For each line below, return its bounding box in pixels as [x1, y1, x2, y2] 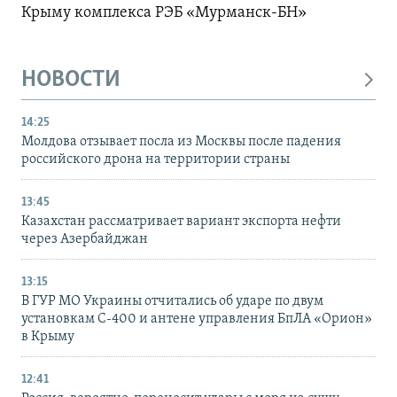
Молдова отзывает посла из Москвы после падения [21, 134, 341, 149]
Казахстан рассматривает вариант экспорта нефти [21, 214, 341, 229]
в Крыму [21, 329, 74, 344]
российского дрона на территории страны [21, 152, 290, 167]
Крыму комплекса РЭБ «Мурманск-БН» [21, 4, 307, 22]
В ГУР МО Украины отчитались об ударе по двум [21, 293, 323, 308]
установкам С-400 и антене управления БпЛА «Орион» [21, 311, 372, 326]
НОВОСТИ [21, 68, 121, 93]
